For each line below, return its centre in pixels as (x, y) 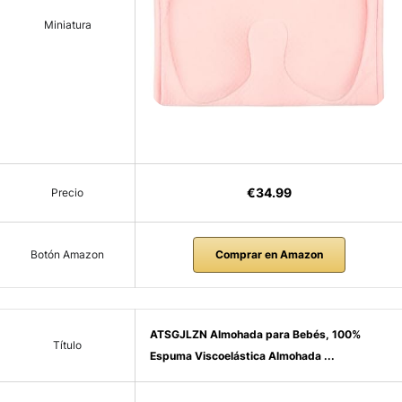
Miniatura (67, 24)
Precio (67, 192)
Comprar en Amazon (269, 254)
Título (67, 345)
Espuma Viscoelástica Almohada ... (242, 355)
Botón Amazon (67, 254)
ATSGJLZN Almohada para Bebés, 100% (255, 334)
